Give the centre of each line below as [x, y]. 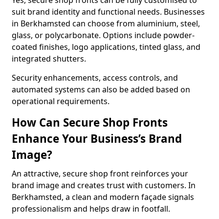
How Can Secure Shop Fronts [90, 122]
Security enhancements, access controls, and [95, 78]
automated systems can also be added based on [101, 89]
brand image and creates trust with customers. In [104, 185]
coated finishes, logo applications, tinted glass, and [106, 47]
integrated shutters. [49, 59]
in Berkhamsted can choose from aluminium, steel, [106, 23]
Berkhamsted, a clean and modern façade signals [103, 197]
